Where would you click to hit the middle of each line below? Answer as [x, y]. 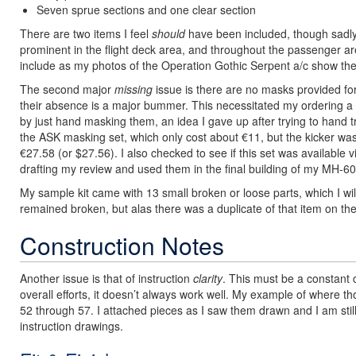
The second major [67, 89]
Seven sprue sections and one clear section [146, 10]
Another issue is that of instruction [106, 278]
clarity [208, 278]
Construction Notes [122, 245]
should [168, 33]
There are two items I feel [86, 33]
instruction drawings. [72, 326]
